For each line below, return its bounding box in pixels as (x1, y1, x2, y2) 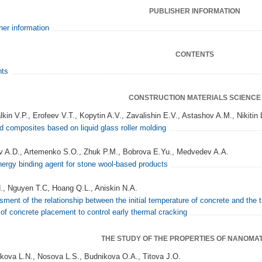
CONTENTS (175, 50, 214, 58)
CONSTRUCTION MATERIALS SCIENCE (129, 94, 261, 102)
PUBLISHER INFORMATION (149, 7, 240, 15)
